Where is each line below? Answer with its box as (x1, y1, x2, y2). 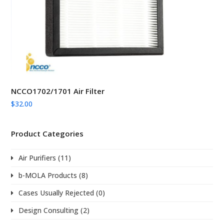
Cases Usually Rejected (18, 187, 94, 197)
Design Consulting (18, 205, 79, 215)
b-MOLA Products (18, 170, 77, 180)
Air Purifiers (18, 152, 56, 162)
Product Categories (11, 128, 84, 138)
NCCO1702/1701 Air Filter (11, 85, 105, 96)
